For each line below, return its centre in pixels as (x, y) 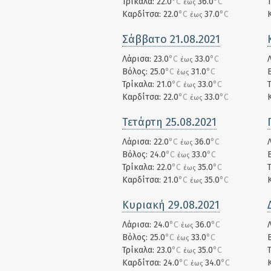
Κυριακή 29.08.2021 (171, 205)
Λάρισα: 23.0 (145, 59)
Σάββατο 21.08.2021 (171, 39)
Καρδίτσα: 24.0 (151, 263)
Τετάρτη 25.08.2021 (169, 122)
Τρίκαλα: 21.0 (147, 84)
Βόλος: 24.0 (144, 155)
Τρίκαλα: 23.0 (147, 250)
